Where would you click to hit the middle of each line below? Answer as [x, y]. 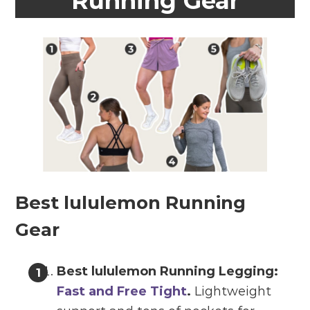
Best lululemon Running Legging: [168, 272]
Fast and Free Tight [122, 292]
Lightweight [233, 292]
